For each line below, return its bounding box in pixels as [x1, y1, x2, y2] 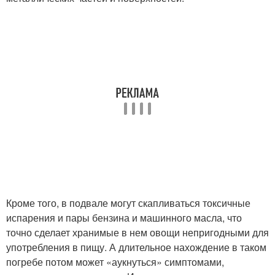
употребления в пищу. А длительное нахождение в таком [6, 240, 266, 254]
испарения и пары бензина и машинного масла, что [6, 211, 242, 225]
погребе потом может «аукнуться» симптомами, [6, 255, 224, 269]
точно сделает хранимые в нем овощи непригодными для [6, 225, 269, 239]
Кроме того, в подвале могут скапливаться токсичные [6, 196, 250, 210]
